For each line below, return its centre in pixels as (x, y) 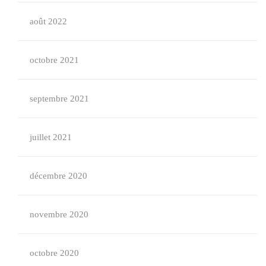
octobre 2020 (54, 253)
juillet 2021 (51, 137)
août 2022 (48, 21)
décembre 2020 (58, 176)
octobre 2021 (54, 60)
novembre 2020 (59, 214)
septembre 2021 (59, 99)
